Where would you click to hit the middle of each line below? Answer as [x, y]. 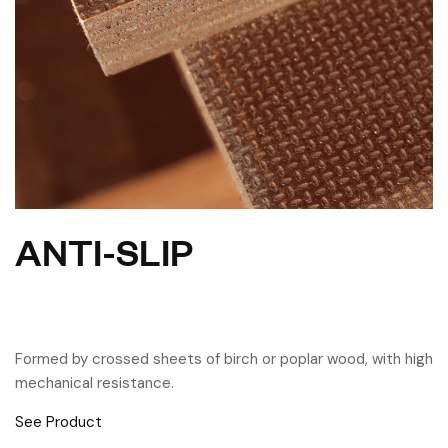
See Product [58, 421]
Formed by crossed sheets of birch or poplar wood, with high [224, 358]
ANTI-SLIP [104, 250]
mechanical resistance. [94, 382]
